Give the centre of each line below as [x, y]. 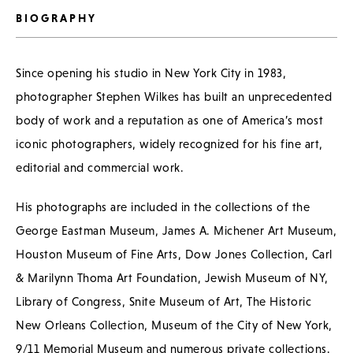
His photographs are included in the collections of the [163, 206]
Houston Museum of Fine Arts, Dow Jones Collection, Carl [174, 254]
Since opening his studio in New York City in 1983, [151, 72]
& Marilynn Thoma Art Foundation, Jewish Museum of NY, [172, 277]
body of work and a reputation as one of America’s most [169, 120]
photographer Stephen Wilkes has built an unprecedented [174, 96]
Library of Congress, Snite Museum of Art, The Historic [163, 301]
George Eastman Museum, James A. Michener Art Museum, [176, 230]
